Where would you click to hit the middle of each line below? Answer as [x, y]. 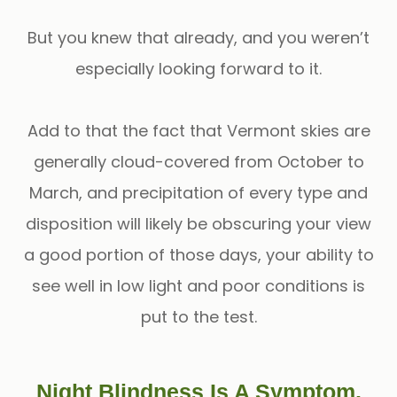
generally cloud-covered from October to [198, 161]
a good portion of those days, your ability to [198, 254]
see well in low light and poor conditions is [198, 285]
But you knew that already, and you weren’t [198, 37]
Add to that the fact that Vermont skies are [198, 130]
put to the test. [198, 316]
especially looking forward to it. [198, 68]
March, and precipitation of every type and [198, 192]
